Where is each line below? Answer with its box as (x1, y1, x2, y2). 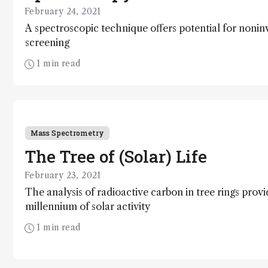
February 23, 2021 (25, 169, 101, 181)
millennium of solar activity (25, 200, 150, 212)
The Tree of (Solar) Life (25, 145, 207, 167)
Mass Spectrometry (31, 127, 104, 138)
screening (25, 36, 69, 48)
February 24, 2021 (25, 5, 101, 17)
